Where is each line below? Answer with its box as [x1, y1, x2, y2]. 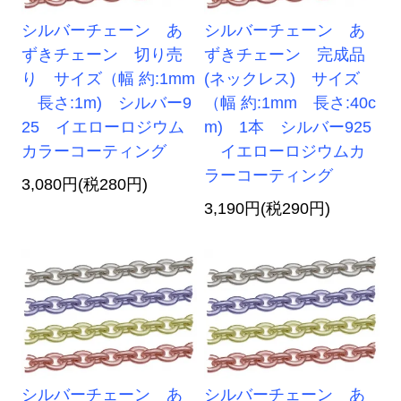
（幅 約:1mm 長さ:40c [204, 94, 377, 113]
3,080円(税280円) [21, 175, 149, 194]
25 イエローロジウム [21, 118, 185, 137]
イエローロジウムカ [204, 142, 366, 161]
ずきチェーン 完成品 [204, 46, 366, 64]
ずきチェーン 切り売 [21, 46, 183, 64]
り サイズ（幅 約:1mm [21, 70, 196, 89]
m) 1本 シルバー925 [204, 118, 372, 137]
